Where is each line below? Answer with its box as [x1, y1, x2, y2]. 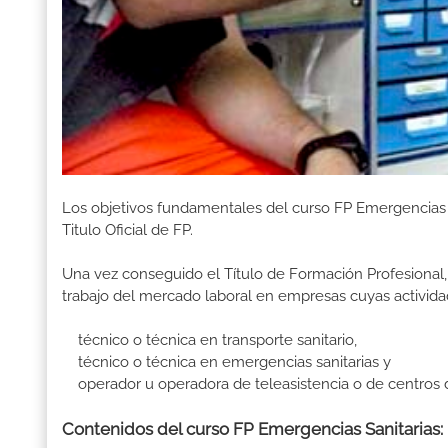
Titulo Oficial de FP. [62, 221, 193, 240]
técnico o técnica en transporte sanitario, [62, 331, 357, 350]
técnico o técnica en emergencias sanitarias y [62, 353, 391, 372]
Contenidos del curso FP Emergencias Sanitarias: [62, 419, 443, 440]
